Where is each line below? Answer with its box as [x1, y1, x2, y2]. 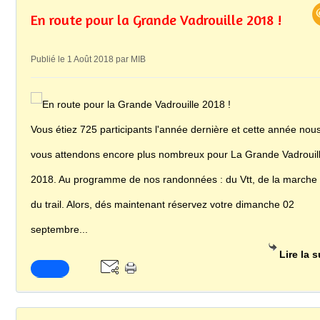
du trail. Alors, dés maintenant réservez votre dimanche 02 [31, 199, 294, 210]
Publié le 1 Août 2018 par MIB [31, 54, 146, 64]
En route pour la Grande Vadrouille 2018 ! [31, 11, 281, 29]
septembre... [31, 224, 88, 235]
